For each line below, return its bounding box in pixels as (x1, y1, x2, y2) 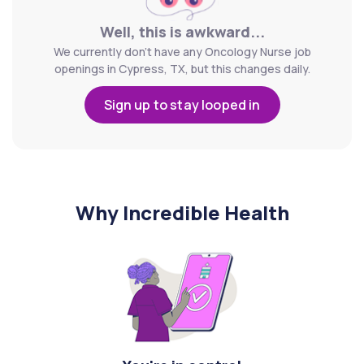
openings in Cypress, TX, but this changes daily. (54, 61, 310, 76)
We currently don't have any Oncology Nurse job (53, 44, 311, 59)
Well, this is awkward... (99, 22, 265, 41)
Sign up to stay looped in (103, 96, 261, 114)
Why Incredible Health (75, 199, 289, 226)
